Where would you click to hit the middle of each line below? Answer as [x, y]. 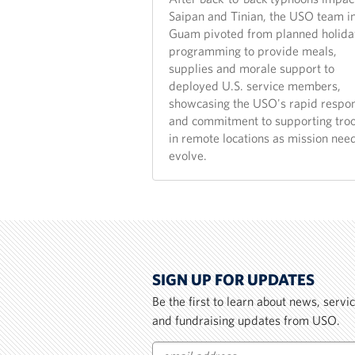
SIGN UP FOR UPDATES [233, 280]
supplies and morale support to [252, 69]
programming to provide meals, [253, 51]
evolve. [188, 156]
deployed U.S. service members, [255, 86]
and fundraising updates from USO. [246, 321]
